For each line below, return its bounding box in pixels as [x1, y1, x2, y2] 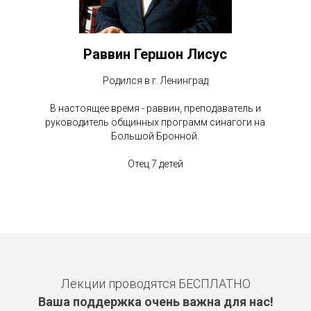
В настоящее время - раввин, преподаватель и [49, 103, 261, 115]
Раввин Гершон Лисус [83, 46, 228, 63]
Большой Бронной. [111, 131, 200, 142]
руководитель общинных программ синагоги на [45, 117, 266, 128]
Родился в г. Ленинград [102, 75, 208, 87]
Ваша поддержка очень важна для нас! [37, 294, 274, 310]
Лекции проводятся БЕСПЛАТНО [60, 276, 251, 292]
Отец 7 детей [127, 158, 183, 170]
